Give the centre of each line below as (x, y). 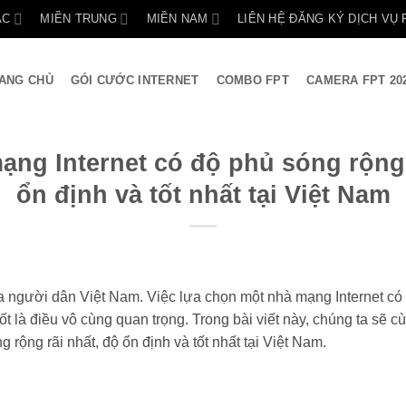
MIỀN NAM (177, 19)
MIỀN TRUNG (78, 19)
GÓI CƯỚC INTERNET (135, 80)
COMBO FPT (252, 80)
